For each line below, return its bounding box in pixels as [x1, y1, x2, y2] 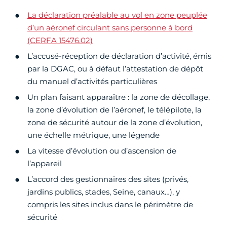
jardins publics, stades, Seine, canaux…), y [27, 187, 180, 197]
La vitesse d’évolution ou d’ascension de [27, 146, 176, 156]
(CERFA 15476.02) [27, 35, 93, 46]
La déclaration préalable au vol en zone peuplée [27, 10, 207, 20]
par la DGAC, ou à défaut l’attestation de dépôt [27, 64, 203, 74]
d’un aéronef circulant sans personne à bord [27, 23, 193, 33]
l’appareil [27, 159, 62, 169]
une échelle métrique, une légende [27, 130, 160, 140]
